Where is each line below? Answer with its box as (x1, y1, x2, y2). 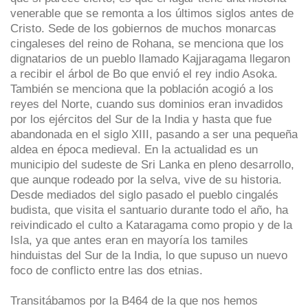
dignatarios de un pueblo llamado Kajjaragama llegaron (10, 52, 290, 65)
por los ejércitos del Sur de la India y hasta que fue (10, 112, 272, 125)
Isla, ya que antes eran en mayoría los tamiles (10, 233, 248, 246)
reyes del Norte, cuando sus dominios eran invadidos (10, 97, 283, 110)
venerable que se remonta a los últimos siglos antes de (10, 6, 294, 19)
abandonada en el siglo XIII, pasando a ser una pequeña (10, 127, 298, 140)
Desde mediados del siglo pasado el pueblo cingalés (10, 188, 278, 201)
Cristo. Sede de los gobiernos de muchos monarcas (10, 21, 276, 34)
